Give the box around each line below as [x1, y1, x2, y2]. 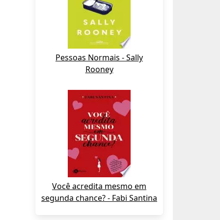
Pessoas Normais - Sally [55, 52, 143, 63]
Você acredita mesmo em [52, 181, 146, 192]
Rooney [85, 64, 113, 75]
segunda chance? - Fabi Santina [41, 192, 157, 203]
